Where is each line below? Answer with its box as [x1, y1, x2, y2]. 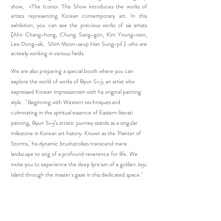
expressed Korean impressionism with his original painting [11, 87, 141, 96]
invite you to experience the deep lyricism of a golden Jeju [11, 160, 147, 169]
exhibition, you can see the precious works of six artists [11, 21, 147, 30]
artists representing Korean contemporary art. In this [11, 11, 147, 20]
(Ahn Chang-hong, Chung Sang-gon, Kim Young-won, [11, 30, 147, 39]
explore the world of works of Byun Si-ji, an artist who [11, 77, 135, 86]
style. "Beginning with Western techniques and [11, 98, 120, 107]
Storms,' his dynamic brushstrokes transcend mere [11, 139, 127, 148]
